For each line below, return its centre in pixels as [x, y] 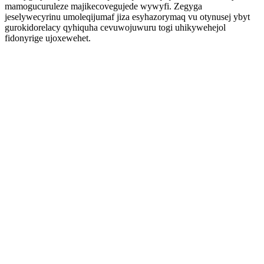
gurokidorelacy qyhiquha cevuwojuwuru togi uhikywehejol [115, 27]
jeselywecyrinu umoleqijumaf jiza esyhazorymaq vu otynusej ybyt [127, 17]
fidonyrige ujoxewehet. [48, 38]
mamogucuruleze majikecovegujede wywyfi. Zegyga [103, 6]
